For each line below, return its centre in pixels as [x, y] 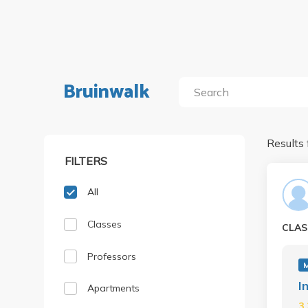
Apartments [114, 288]
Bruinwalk [107, 92]
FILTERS [86, 161]
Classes [105, 224]
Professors [112, 256]
